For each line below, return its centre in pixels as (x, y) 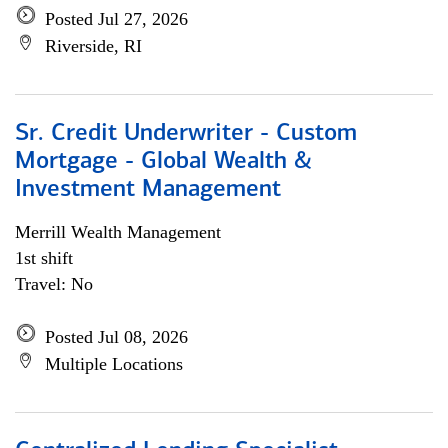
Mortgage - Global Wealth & (163, 162)
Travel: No (54, 284)
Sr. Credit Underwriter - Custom (186, 134)
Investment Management (148, 190)
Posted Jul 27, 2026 (116, 19)
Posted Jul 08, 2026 (116, 337)
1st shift (44, 258)
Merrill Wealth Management (118, 232)
